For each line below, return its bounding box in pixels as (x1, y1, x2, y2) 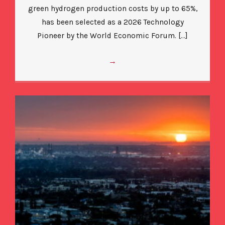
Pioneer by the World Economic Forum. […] (37, 31, 188, 41)
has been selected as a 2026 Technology (41, 18, 184, 27)
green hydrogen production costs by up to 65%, (28, 4, 197, 14)
